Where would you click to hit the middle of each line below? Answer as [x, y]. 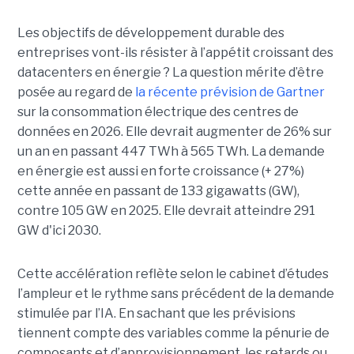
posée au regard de [76, 92]
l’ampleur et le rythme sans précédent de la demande [175, 293]
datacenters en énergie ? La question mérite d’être [170, 72]
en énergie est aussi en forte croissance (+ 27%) [160, 171]
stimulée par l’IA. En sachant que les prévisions [156, 313]
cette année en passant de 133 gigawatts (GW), [158, 190]
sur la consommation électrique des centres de [158, 111]
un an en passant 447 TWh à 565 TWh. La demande [171, 151]
